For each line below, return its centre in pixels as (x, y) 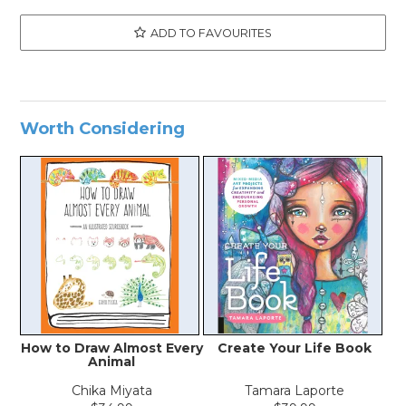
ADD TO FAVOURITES (211, 34)
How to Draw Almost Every (111, 348)
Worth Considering (103, 129)
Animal (112, 362)
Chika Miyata (111, 391)
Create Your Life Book (295, 348)
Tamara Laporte (295, 391)
